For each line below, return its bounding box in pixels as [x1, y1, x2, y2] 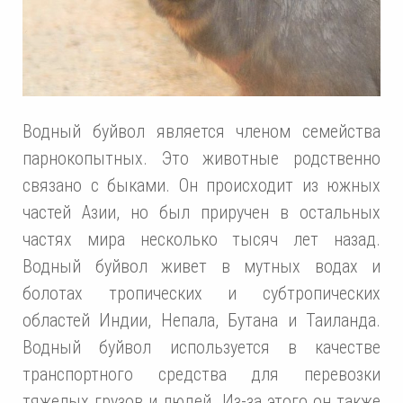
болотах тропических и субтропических [22, 282, 381, 305]
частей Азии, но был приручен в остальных [22, 201, 381, 224]
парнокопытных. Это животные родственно [22, 148, 381, 170]
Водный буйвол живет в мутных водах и [22, 255, 381, 278]
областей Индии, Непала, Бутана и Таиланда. [22, 309, 381, 332]
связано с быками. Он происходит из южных [22, 175, 381, 197]
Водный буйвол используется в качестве [22, 336, 381, 359]
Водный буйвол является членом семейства [22, 121, 381, 143]
